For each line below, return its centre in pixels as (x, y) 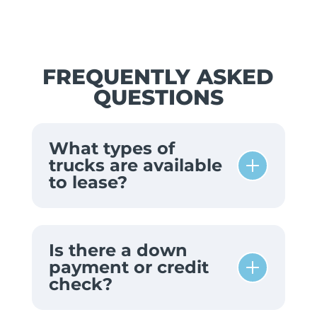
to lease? (88, 182)
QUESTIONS (158, 97)
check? (80, 284)
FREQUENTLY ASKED (158, 76)
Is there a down (118, 250)
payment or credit (128, 267)
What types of (111, 148)
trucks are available (135, 165)
